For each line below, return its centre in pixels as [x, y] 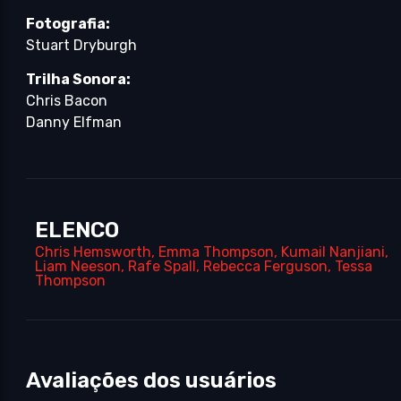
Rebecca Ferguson [266, 266]
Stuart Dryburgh [82, 45]
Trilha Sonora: [79, 80]
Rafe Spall [162, 266]
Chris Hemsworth [94, 252]
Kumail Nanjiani [333, 252]
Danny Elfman [74, 123]
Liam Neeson [78, 266]
